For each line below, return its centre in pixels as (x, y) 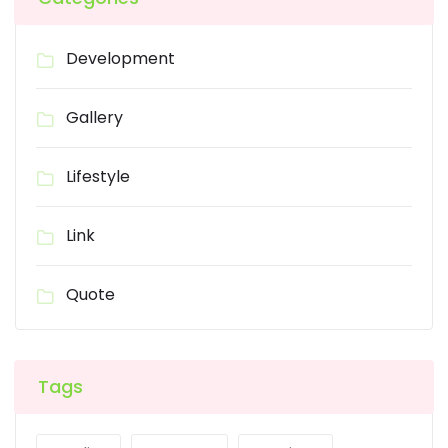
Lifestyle (98, 176)
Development (120, 58)
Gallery (94, 117)
